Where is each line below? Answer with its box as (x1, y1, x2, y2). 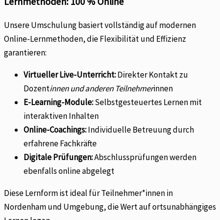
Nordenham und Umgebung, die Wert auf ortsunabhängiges (4, 201, 216, 213)
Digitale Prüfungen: (24, 152, 93, 163)
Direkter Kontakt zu (116, 69, 188, 81)
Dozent (24, 83, 50, 94)
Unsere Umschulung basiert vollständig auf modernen (4, 20, 196, 31)
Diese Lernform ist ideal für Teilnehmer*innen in (4, 188, 173, 199)
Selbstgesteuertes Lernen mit (93, 97, 202, 108)
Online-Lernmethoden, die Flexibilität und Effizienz (4, 33, 186, 45)
